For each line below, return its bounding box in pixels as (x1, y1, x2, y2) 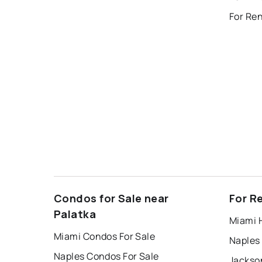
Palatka (54, 206, 96, 221)
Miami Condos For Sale (54, 229, 156, 243)
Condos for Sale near (54, 191, 169, 205)
